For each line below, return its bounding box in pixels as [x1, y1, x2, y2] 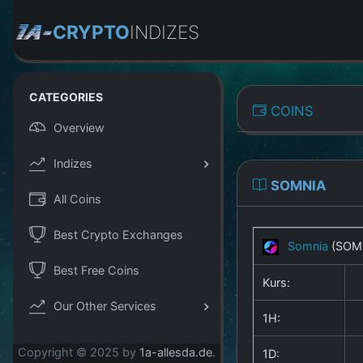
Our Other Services [53, 298, 156, 313]
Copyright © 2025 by [18, 345, 139, 360]
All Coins [53, 191, 101, 206]
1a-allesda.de [139, 345, 212, 360]
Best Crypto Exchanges [53, 227, 183, 241]
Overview [53, 120, 105, 135]
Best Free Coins [53, 263, 139, 277]
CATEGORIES [29, 90, 103, 104]
